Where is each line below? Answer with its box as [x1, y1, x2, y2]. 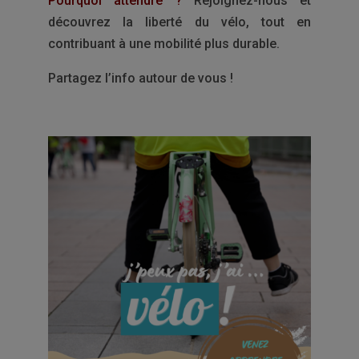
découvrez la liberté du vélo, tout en [48, 14, 311, 30]
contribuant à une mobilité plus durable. [48, 36, 280, 52]
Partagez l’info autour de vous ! [48, 71, 233, 87]
